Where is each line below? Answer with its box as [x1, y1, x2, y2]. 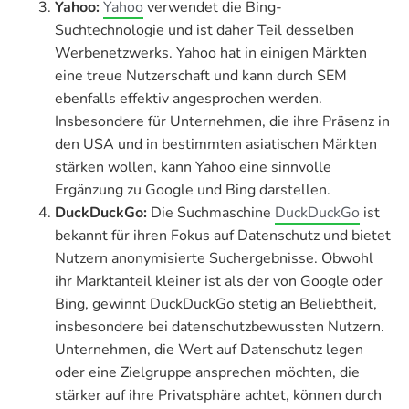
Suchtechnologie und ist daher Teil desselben [55, 19, 354, 40]
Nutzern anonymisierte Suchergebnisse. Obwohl [55, 247, 373, 268]
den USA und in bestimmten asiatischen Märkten [55, 133, 377, 154]
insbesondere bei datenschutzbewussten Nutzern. [55, 316, 384, 337]
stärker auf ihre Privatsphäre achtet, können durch [55, 384, 382, 405]
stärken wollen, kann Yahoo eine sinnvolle [55, 156, 331, 177]
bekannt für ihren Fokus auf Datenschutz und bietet [55, 225, 391, 246]
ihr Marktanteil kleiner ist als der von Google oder [55, 270, 383, 291]
